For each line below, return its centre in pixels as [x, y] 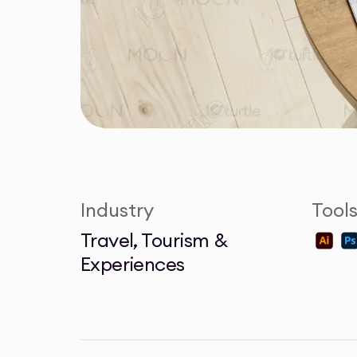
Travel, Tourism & [154, 240]
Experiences [132, 264]
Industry [117, 210]
